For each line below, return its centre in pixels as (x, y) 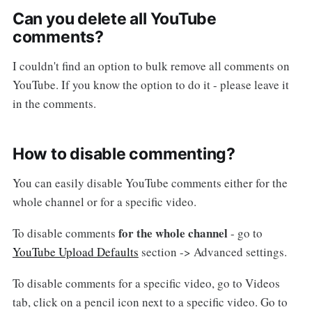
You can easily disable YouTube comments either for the (150, 183)
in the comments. (54, 104)
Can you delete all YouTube (114, 19)
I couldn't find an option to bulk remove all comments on (151, 66)
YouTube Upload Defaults (75, 252)
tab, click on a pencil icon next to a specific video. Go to (150, 302)
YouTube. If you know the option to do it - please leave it (150, 85)
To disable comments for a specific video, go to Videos (146, 283)
